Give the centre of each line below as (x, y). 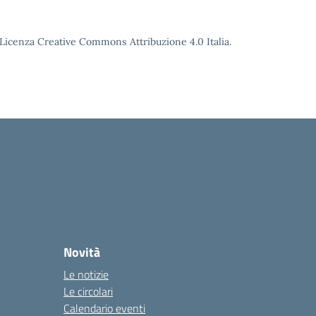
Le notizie (86, 274)
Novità (82, 252)
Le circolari (88, 291)
